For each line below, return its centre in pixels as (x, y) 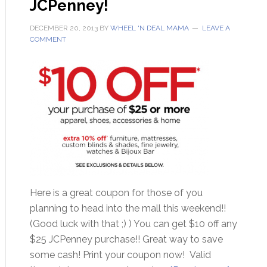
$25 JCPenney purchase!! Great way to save (126, 239)
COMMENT (48, 39)
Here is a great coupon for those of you (116, 193)
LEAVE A (216, 28)
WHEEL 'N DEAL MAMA (149, 28)
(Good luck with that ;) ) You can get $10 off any (133, 224)
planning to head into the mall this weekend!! (128, 208)
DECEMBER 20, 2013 (63, 28)
